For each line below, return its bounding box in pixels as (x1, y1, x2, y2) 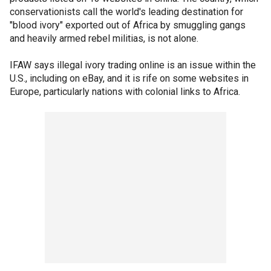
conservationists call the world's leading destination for (10, 5, 243, 18)
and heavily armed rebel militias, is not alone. (10, 32, 198, 44)
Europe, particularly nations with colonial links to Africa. (10, 85, 240, 97)
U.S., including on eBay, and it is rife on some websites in (10, 72, 249, 84)
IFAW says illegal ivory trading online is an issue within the (10, 59, 256, 71)
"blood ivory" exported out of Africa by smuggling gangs (10, 19, 246, 31)
